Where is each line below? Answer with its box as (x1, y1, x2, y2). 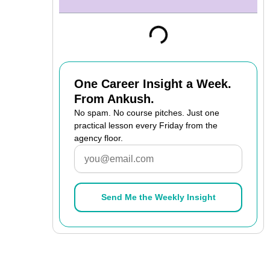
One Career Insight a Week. (74, 77, 231, 90)
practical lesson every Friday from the (74, 121, 218, 130)
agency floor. (74, 133, 123, 143)
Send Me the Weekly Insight (101, 192, 216, 202)
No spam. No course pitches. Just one (74, 108, 219, 118)
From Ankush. (74, 92, 154, 105)
